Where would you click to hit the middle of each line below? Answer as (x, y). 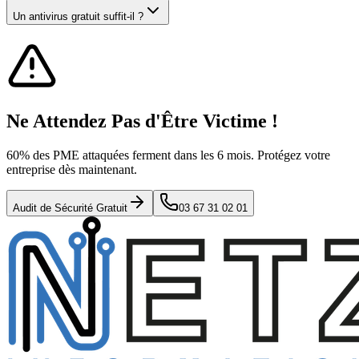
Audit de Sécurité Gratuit (70, 208)
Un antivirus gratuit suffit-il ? (78, 17)
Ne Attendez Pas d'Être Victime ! (142, 121)
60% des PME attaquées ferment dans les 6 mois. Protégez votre (168, 155)
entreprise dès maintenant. (72, 169)
